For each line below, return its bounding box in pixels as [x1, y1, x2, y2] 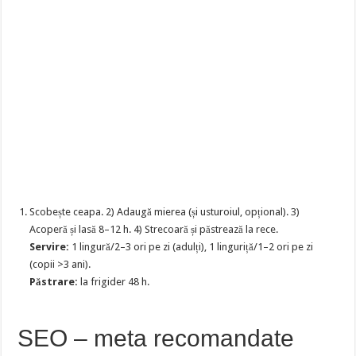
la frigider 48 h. [78, 276, 150, 288]
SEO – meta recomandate [17, 325, 295, 352]
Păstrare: [29, 276, 79, 288]
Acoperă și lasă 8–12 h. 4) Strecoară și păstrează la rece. [29, 223, 279, 236]
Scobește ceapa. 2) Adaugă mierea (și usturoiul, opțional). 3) [29, 206, 300, 219]
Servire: [29, 241, 70, 253]
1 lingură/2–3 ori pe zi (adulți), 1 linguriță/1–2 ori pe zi [69, 241, 314, 253]
